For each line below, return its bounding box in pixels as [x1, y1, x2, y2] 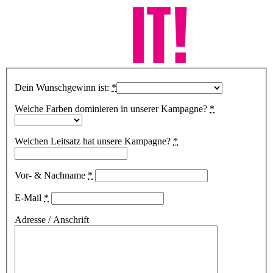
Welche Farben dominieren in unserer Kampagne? [15, 103, 210, 114]
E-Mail [15, 192, 44, 203]
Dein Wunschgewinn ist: [15, 82, 112, 93]
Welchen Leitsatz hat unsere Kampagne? [15, 135, 173, 146]
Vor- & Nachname [15, 169, 88, 180]
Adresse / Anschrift [15, 214, 89, 225]
